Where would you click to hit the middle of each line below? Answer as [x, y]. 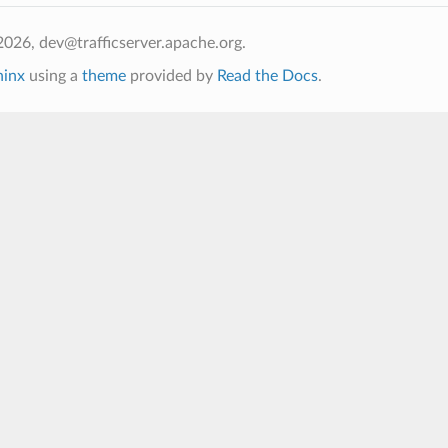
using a [53, 75]
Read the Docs [267, 75]
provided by [171, 75]
